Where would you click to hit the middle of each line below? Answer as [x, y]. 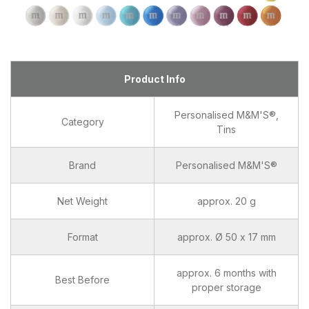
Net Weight [82, 201]
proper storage [226, 287]
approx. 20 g [226, 201]
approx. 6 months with [226, 273]
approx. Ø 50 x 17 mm [226, 237]
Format [82, 237]
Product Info [154, 79]
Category [82, 122]
